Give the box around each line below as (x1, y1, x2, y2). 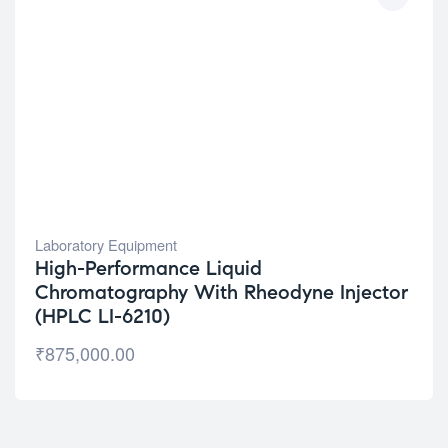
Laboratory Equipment (35, 234, 177, 255)
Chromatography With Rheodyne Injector (35, 280, 408, 305)
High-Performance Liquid (35, 256, 262, 281)
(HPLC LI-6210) (35, 304, 170, 329)
